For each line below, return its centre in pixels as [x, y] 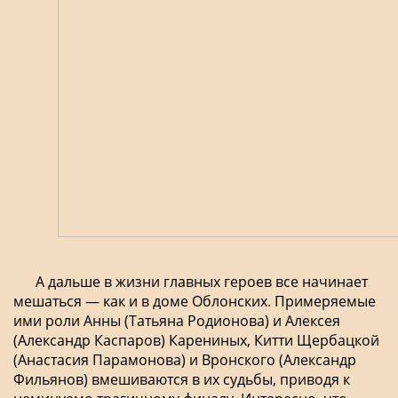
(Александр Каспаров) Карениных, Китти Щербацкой [196, 340]
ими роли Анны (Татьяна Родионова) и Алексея [177, 320]
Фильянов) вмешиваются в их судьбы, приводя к [182, 379]
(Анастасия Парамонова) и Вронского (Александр [185, 359]
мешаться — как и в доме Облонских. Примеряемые [195, 301]
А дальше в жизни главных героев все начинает [202, 281]
